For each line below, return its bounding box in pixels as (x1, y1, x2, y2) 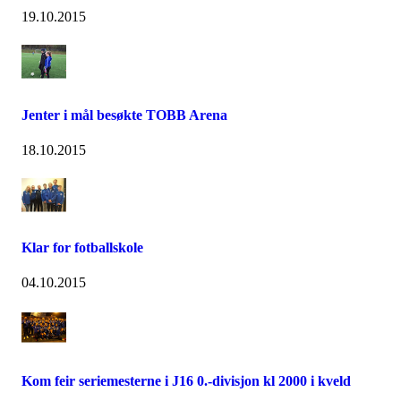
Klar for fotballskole (21, 240, 143, 256)
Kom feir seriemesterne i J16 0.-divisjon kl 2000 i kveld (21, 372, 351, 388)
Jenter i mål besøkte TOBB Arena (21, 107, 227, 123)
